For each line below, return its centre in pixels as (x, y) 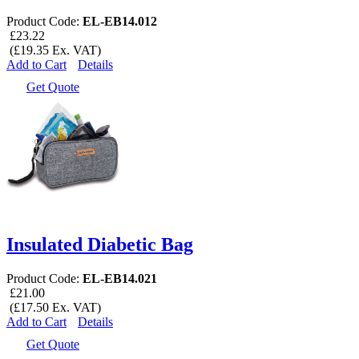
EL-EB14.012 (120, 22)
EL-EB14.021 (120, 279)
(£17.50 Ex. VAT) (54, 308)
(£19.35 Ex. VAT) (54, 50)
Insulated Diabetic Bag (100, 245)
